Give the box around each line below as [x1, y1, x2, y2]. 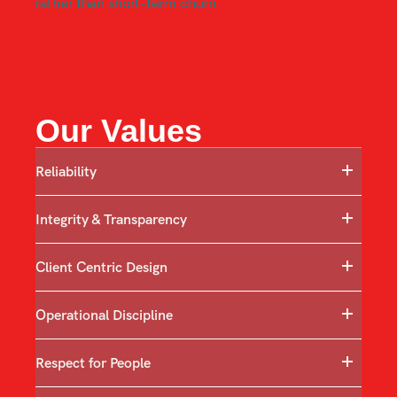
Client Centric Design [35, 258, 167, 277]
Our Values [35, 113, 202, 150]
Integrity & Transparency [35, 210, 187, 230]
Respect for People [35, 354, 151, 373]
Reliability [35, 162, 97, 182]
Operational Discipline [35, 306, 173, 325]
